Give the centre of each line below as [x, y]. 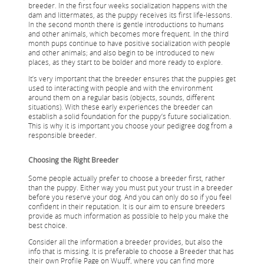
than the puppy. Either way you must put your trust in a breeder [131, 187]
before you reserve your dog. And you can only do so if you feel [130, 197]
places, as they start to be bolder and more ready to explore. [126, 62]
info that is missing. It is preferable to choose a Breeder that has [131, 251]
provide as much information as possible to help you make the [128, 215]
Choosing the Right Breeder [73, 159]
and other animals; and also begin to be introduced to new [121, 52]
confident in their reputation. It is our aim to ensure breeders [127, 206]
